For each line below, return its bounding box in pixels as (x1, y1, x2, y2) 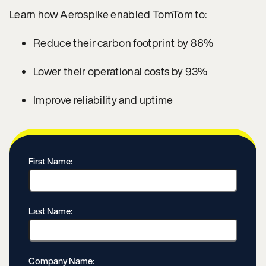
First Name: (28, 154, 72, 167)
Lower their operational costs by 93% (33, 64, 208, 79)
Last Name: (28, 204, 72, 217)
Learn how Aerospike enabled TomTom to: (9, 7, 207, 22)
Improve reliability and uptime (33, 92, 173, 107)
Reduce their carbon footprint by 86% (33, 35, 214, 50)
